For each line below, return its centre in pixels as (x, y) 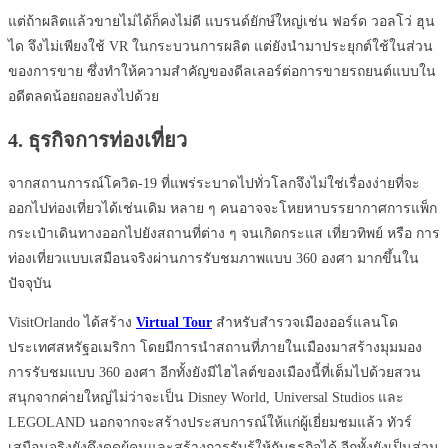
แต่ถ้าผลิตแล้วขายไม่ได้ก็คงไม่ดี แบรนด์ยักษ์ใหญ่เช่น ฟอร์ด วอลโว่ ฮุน (221, 22)
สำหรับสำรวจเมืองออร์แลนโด (305, 322)
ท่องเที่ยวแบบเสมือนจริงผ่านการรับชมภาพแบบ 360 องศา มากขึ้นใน (213, 258)
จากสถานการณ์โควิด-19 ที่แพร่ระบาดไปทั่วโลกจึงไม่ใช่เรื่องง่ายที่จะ (214, 183)
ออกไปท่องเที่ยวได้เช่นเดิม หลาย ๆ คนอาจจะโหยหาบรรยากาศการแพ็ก (222, 208)
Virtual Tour (174, 322)
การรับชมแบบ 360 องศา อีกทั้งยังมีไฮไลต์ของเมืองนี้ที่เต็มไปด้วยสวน (214, 372)
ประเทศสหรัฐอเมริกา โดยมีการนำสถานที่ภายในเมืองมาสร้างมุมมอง (215, 347)
